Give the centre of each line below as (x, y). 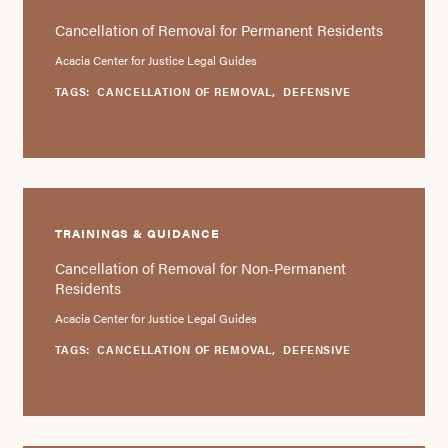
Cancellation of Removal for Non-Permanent (200, 267)
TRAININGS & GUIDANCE (136, 232)
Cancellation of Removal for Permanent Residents (218, 29)
